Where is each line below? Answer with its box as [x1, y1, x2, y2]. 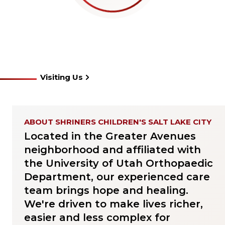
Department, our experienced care [24, 171, 210, 183]
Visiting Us [40, 72, 83, 82]
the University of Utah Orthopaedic [24, 157, 213, 169]
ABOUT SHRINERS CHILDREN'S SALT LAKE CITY [24, 117, 211, 127]
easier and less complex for [24, 211, 170, 223]
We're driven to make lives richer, [24, 198, 203, 210]
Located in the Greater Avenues [24, 130, 196, 142]
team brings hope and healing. [24, 184, 188, 196]
